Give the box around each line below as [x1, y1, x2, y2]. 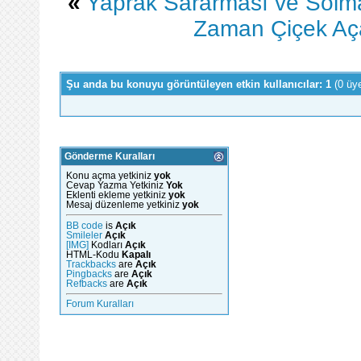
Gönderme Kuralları [64, 151, 155, 162]
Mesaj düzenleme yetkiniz [66, 200, 182, 210]
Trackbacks [66, 259, 116, 269]
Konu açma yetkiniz [66, 171, 154, 181]
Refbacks [66, 278, 107, 288]
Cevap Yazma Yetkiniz [66, 180, 166, 191]
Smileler [66, 230, 102, 240]
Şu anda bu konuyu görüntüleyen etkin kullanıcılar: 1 [66, 78, 334, 91]
